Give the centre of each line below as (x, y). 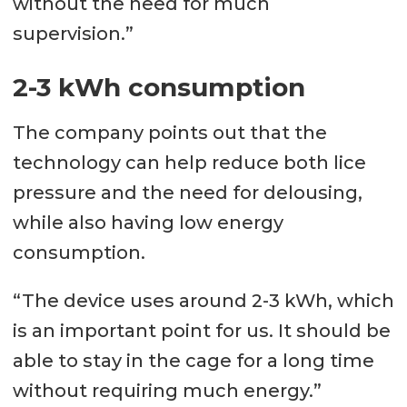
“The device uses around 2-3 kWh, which (203, 301)
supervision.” (73, 34)
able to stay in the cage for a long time (193, 361)
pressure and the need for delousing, (187, 193)
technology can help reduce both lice (189, 163)
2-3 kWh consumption (159, 88)
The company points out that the (169, 133)
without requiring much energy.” (167, 391)
